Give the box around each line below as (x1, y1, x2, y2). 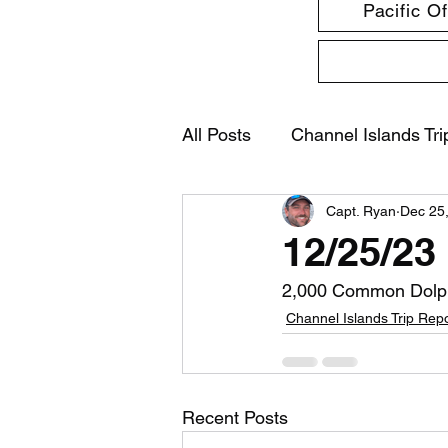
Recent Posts (182, 407, 288, 428)
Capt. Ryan (326, 202, 396, 219)
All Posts (182, 123, 251, 145)
